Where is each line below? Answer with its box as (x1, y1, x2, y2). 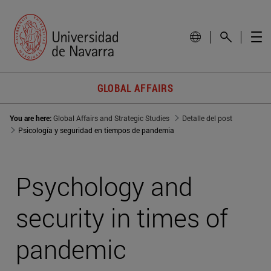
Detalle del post (182, 113, 232, 123)
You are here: (10, 113, 53, 123)
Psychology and (16, 169, 192, 203)
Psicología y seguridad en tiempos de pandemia (18, 125, 174, 135)
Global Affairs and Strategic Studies (53, 113, 169, 123)
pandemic (16, 232, 126, 266)
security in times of (16, 201, 228, 235)
